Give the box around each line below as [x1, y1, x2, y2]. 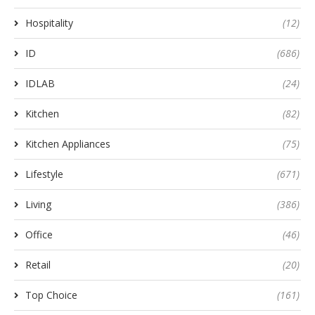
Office [25, 227, 53, 241]
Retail [25, 257, 51, 271]
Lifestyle [25, 167, 63, 181]
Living [25, 197, 51, 211]
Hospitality [25, 15, 73, 30]
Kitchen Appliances [25, 136, 110, 150]
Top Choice [25, 288, 77, 302]
